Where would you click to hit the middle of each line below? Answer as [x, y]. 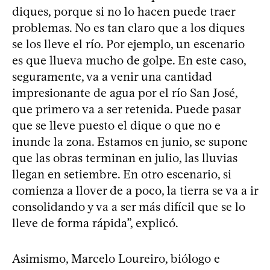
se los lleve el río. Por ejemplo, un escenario [128, 44]
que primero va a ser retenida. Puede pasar [126, 109]
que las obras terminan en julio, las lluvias [125, 158]
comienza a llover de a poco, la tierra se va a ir [135, 190]
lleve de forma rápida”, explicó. [95, 223]
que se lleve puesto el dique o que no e [116, 125]
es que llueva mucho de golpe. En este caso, [129, 60]
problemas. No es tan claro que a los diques [128, 27]
